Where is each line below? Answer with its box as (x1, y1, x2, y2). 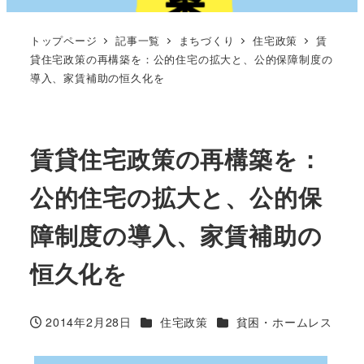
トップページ (29, 32, 97, 48)
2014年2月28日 (45, 314, 132, 331)
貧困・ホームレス (236, 314, 332, 331)
